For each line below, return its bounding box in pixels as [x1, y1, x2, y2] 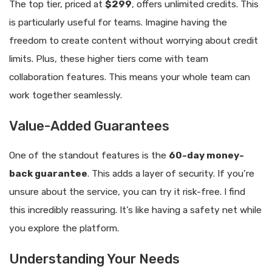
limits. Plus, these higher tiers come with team [9, 53, 208, 64]
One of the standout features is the [9, 149, 169, 161]
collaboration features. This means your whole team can [9, 71, 250, 83]
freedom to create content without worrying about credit [9, 35, 258, 46]
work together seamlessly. [9, 89, 122, 101]
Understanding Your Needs [9, 251, 180, 268]
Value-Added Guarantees [9, 117, 169, 134]
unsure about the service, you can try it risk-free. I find [9, 186, 245, 197]
